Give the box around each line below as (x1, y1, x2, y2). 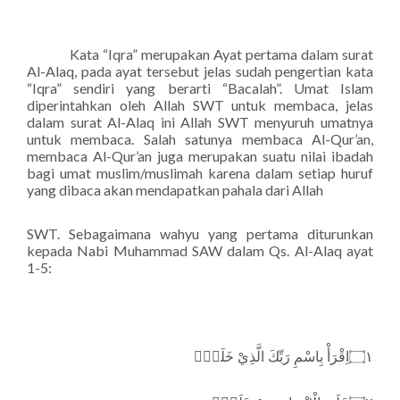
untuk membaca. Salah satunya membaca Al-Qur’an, (27, 130, 373, 147)
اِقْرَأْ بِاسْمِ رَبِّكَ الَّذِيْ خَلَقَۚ (190, 349, 349, 364)
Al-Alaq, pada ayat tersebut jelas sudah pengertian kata (27, 62, 373, 79)
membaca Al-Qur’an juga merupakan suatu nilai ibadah (27, 147, 373, 164)
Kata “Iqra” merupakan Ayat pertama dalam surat (70, 46, 373, 62)
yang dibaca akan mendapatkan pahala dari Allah (27, 181, 323, 198)
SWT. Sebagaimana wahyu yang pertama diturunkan (27, 225, 373, 242)
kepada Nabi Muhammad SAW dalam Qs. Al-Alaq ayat (27, 242, 373, 259)
